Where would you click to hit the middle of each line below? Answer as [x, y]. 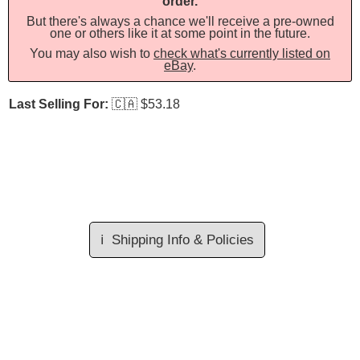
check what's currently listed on [242, 53]
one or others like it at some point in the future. [180, 33]
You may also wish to [92, 53]
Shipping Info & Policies [182, 240]
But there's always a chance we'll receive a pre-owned [180, 21]
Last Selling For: [59, 104]
